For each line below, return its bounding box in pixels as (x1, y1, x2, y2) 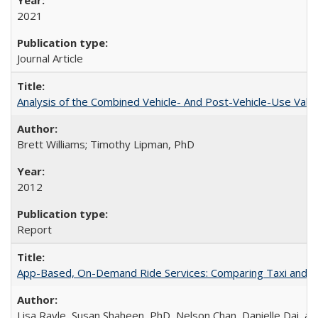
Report (17, 222, 52, 236)
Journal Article (17, 51, 83, 65)
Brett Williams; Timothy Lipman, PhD (17, 137, 194, 151)
